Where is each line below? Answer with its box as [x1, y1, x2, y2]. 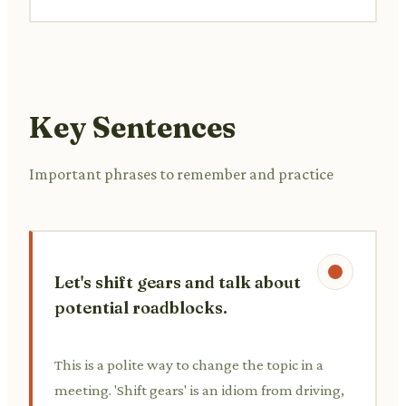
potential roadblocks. [54, 296, 227, 318]
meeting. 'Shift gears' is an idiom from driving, [54, 381, 344, 399]
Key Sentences [29, 109, 236, 145]
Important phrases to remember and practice [29, 164, 333, 183]
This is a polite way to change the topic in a [54, 355, 324, 373]
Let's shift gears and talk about [54, 271, 301, 293]
